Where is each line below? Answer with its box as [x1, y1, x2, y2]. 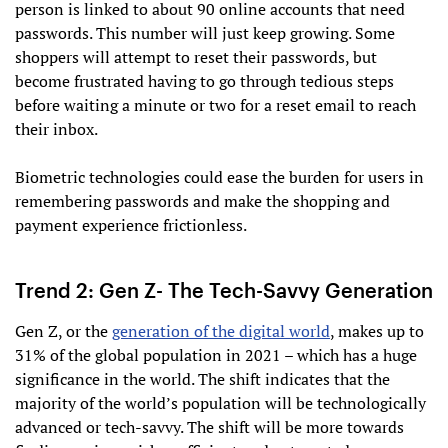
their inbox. [15, 118, 98, 141]
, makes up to [330, 320, 424, 343]
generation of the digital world [112, 320, 330, 343]
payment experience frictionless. [15, 214, 247, 237]
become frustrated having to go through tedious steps [15, 70, 394, 93]
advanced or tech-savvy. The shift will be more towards [15, 416, 404, 439]
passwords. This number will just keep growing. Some [15, 22, 395, 45]
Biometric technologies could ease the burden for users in [15, 166, 424, 189]
